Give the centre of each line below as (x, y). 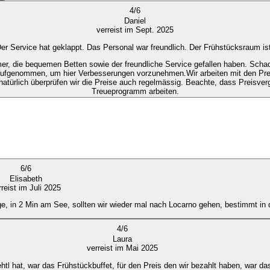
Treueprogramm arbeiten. (135, 92)
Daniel (135, 21)
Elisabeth (26, 178)
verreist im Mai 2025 (122, 248)
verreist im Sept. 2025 (135, 30)
